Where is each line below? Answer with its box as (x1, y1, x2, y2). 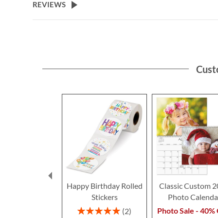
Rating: (77, 205, 99, 214)
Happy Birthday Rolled (66, 181, 143, 191)
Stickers (91, 192, 118, 202)
